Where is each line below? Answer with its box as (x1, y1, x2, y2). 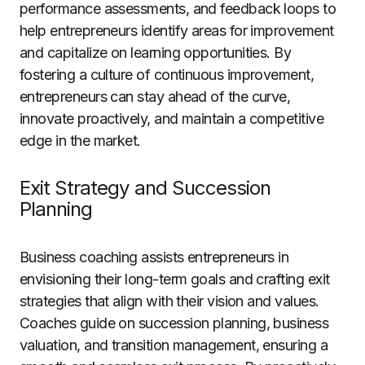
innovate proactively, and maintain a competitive (20, 110, 324, 127)
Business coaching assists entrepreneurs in (20, 248, 289, 266)
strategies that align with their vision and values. (20, 292, 319, 310)
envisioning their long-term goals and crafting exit (20, 270, 330, 288)
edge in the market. (20, 132, 141, 149)
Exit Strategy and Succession (20, 176, 271, 200)
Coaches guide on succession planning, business (20, 314, 329, 332)
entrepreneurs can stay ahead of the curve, (20, 88, 291, 105)
